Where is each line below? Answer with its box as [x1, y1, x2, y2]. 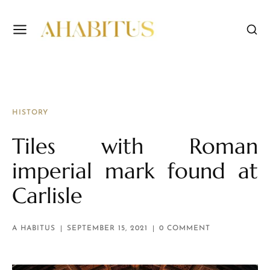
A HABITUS [12, 225, 55, 233]
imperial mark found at [12, 157, 258, 185]
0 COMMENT [159, 225, 210, 233]
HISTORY [12, 109, 48, 117]
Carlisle [12, 182, 83, 210]
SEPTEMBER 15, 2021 [67, 225, 148, 233]
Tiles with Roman [12, 133, 258, 160]
